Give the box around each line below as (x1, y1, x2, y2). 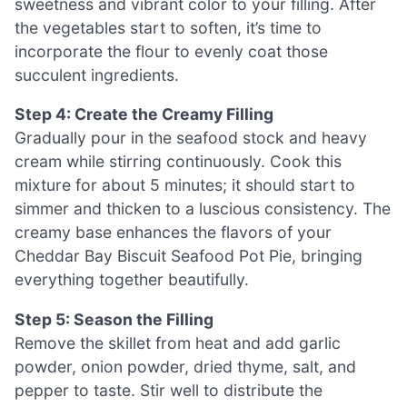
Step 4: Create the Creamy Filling (15, 104, 273, 124)
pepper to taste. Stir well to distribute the (15, 381, 323, 401)
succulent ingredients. (15, 65, 179, 84)
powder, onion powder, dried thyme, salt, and (15, 357, 356, 377)
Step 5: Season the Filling (15, 310, 213, 330)
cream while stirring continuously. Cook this (15, 152, 342, 172)
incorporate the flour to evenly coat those (15, 41, 328, 61)
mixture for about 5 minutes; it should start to (15, 175, 355, 195)
